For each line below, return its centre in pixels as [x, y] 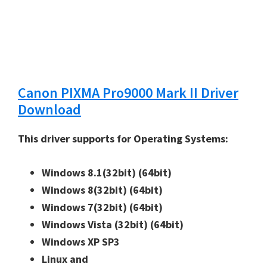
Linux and [66, 259]
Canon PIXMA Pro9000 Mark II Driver [128, 92]
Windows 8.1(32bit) [90, 172]
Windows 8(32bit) [86, 190]
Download [49, 109]
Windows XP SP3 [81, 241]
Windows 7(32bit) [86, 207]
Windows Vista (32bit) [96, 224]
